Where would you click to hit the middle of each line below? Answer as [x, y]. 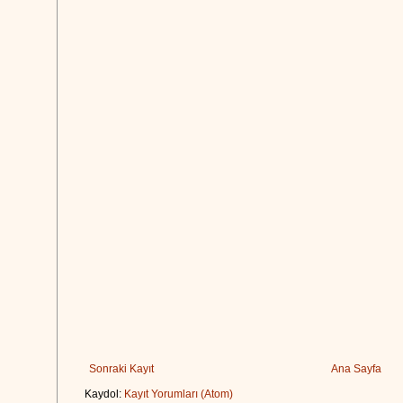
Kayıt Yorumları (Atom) [179, 394]
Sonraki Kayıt [121, 368]
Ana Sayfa [356, 368]
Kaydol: [104, 394]
